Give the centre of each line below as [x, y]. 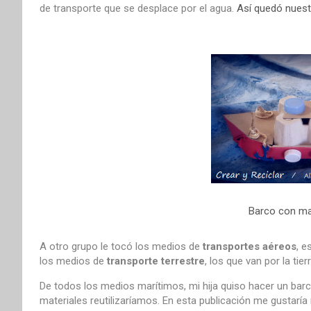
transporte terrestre [156, 261]
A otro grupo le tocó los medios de [120, 246]
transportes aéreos [248, 246]
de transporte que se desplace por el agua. [137, 8]
